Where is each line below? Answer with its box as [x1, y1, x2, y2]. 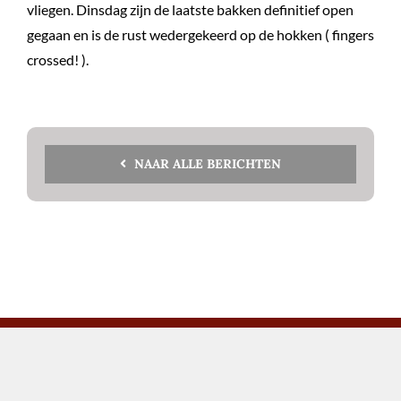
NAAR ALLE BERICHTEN [134, 155, 282, 172]
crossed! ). [27, 50, 89, 68]
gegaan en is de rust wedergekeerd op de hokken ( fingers [27, 25, 374, 43]
